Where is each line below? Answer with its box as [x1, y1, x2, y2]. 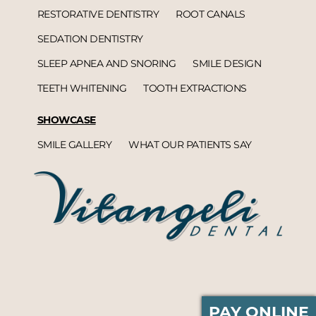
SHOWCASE [37, 113, 96, 126]
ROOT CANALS [176, 7, 245, 20]
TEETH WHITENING [37, 81, 127, 95]
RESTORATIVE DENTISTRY [37, 7, 159, 20]
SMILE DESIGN [193, 56, 262, 70]
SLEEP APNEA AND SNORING [37, 56, 176, 70]
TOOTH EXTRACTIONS [143, 81, 247, 95]
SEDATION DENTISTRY [37, 32, 143, 45]
